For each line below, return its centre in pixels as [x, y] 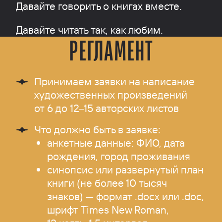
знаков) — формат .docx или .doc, [125, 196]
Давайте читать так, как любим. [89, 29]
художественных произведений [111, 94]
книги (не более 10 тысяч [107, 183]
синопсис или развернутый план [125, 169]
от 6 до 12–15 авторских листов [107, 108]
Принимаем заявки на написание [115, 81]
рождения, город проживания [118, 156]
